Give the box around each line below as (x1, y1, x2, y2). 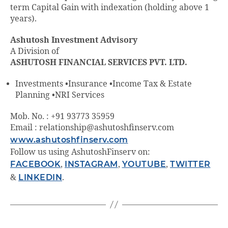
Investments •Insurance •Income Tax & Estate (15, 78, 192, 89)
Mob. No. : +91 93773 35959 (10, 111, 115, 122)
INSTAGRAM (65, 159, 118, 169)
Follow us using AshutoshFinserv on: (10, 147, 150, 157)
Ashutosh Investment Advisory (10, 35, 137, 45)
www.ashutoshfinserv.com (10, 134, 128, 145)
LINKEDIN (18, 172, 62, 182)
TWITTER (170, 159, 211, 169)
